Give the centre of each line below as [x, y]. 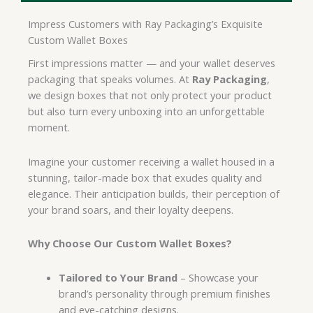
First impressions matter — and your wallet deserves [152, 63]
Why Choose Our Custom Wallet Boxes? [130, 243]
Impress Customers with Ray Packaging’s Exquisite [145, 23]
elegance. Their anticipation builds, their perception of [154, 193]
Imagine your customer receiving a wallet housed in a [151, 161]
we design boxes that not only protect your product [150, 95]
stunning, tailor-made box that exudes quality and [145, 177]
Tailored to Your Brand [118, 277]
